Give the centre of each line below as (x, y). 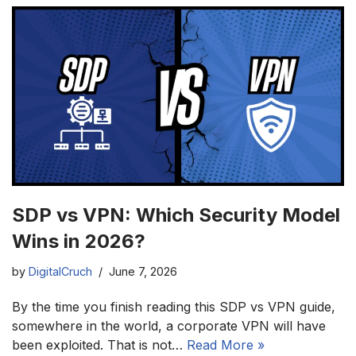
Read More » (226, 345)
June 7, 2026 (143, 272)
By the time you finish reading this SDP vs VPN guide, (174, 307)
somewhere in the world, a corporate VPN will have (169, 326)
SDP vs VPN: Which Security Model (176, 215)
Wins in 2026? (79, 242)
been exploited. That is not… (99, 345)
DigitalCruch (60, 272)
